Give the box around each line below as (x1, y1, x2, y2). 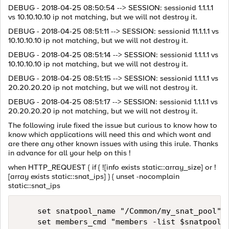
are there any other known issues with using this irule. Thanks (8, 139, 218, 148)
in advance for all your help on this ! (8, 148, 131, 157)
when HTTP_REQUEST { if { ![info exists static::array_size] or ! (8, 163, 216, 172)
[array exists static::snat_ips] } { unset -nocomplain (8, 172, 179, 181)
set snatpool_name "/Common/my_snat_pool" (19, 207, 221, 216)
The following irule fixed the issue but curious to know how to (8, 121, 217, 130)
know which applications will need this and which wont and (8, 130, 211, 139)
